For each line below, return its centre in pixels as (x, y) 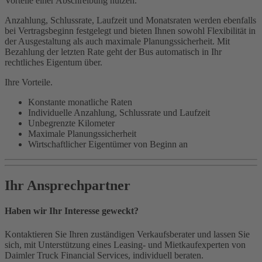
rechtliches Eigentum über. (54, 63)
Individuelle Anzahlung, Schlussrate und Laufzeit (119, 113)
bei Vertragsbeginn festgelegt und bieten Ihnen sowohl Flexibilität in (130, 31)
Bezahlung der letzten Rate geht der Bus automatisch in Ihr (113, 52)
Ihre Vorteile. (29, 82)
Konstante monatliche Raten (80, 102)
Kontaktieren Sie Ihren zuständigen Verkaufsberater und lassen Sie (127, 234)
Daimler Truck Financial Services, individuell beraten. (104, 255)
